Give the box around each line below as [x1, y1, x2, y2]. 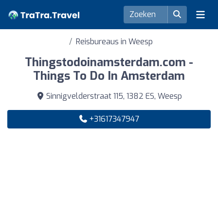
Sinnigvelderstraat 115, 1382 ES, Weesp [44, 91, 182, 101]
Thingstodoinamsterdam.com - [25, 54, 193, 70]
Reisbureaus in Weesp [76, 36, 153, 47]
